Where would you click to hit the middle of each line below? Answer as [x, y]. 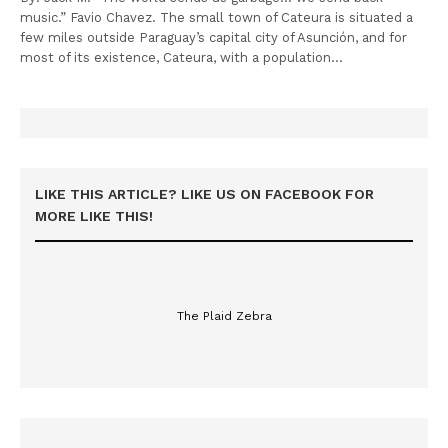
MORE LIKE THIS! [94, 215]
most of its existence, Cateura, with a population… [182, 57]
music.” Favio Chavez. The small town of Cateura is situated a [217, 17]
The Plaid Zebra [224, 315]
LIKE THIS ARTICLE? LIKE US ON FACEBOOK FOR [204, 193]
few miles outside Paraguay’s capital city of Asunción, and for [214, 37]
